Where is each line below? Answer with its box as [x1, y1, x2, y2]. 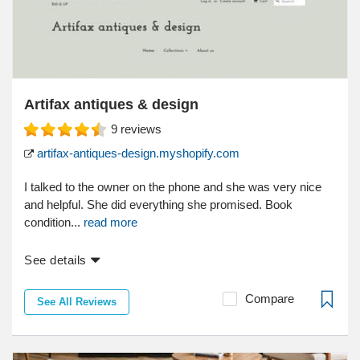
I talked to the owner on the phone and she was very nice [24, 180, 321, 194]
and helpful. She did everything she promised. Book [24, 198, 292, 212]
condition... [24, 215, 84, 230]
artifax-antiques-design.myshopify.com [34, 146, 239, 161]
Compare [245, 292, 294, 306]
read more [84, 215, 137, 230]
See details [24, 253, 87, 268]
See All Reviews [37, 296, 117, 309]
